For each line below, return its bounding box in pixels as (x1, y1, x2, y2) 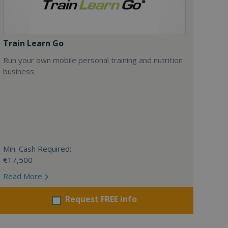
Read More (3, 171, 44, 181)
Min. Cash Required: (3, 144, 71, 154)
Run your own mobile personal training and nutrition (3, 55, 183, 65)
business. (3, 66, 36, 76)
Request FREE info (65, 193, 137, 205)
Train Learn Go (3, 38, 64, 49)
